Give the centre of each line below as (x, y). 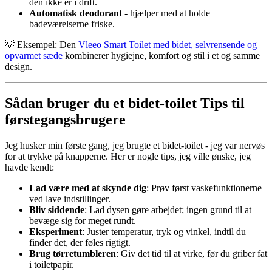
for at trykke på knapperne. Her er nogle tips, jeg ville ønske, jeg (128, 156)
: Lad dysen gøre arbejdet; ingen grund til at (168, 209)
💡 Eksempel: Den (42, 44)
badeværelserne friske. (72, 24)
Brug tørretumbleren (73, 253)
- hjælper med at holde (166, 13)
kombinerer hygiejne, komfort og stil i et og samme (161, 55)
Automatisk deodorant (76, 13)
